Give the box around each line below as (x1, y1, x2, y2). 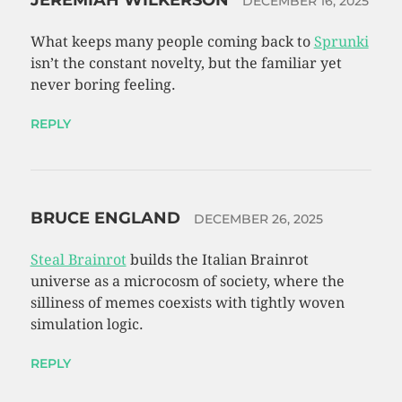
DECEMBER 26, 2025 (193, 211, 323, 228)
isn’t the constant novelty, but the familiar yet (30, 55, 342, 73)
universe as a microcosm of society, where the (30, 273, 345, 291)
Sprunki (313, 33, 369, 51)
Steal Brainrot (30, 251, 127, 269)
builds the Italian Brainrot (126, 251, 309, 269)
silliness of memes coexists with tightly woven (30, 294, 345, 312)
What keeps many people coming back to (30, 33, 314, 51)
